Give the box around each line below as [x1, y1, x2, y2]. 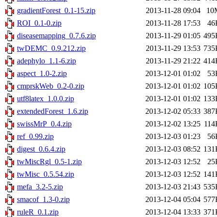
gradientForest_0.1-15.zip [17, 6, 95, 15]
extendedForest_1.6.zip [17, 107, 88, 116]
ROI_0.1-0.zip [17, 19, 62, 28]
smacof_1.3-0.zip [17, 195, 70, 204]
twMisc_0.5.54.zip [17, 170, 74, 179]
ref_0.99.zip [17, 132, 54, 141]
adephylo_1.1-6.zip [17, 57, 76, 65]
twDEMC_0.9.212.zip [17, 44, 86, 53]
